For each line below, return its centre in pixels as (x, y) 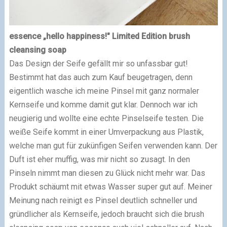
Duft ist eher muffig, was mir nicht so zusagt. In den (99, 159)
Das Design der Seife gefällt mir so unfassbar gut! (98, 63)
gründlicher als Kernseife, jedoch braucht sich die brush (106, 214)
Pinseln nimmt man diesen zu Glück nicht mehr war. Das (107, 173)
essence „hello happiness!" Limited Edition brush (99, 36)
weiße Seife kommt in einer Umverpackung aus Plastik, (106, 132)
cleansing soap (37, 50)
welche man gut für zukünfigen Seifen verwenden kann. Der (113, 145)
